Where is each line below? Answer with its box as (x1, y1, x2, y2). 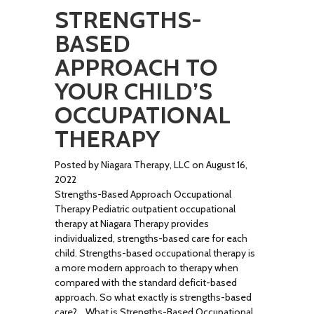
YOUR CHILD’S (55, 76, 213, 106)
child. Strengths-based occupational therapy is (55, 247, 256, 259)
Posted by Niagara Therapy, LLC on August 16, (55, 158, 248, 171)
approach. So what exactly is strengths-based (55, 291, 252, 303)
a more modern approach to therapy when (55, 261, 239, 274)
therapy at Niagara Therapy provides (55, 217, 210, 230)
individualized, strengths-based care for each (55, 232, 248, 245)
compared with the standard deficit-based (55, 276, 238, 289)
